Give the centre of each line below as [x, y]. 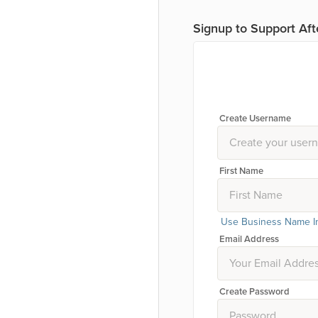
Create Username [255, 118]
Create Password [254, 291]
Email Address [249, 239]
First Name [241, 171]
